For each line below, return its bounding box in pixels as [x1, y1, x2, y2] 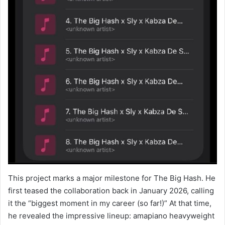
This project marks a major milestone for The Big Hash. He [8, 173, 215, 183]
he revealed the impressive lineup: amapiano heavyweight [8, 210, 214, 220]
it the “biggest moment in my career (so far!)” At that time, [8, 198, 211, 208]
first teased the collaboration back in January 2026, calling [8, 185, 214, 195]
